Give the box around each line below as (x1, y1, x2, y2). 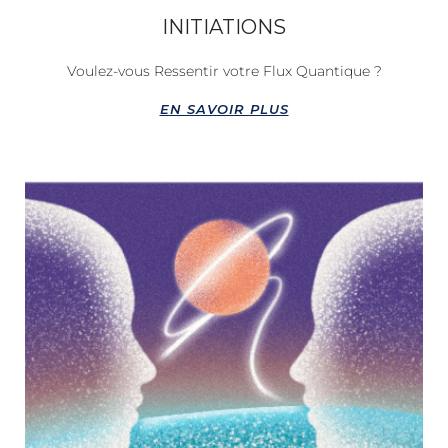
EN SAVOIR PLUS (159, 100, 289, 117)
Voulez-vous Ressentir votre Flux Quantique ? (66, 61, 382, 80)
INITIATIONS (162, 14, 286, 39)
